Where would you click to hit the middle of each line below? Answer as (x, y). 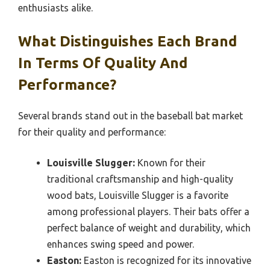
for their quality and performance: (92, 132)
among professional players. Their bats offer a (148, 212)
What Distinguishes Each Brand (127, 42)
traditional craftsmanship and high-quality (140, 179)
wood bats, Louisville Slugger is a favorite (138, 196)
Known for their (170, 163)
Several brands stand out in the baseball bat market (130, 116)
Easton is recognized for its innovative (166, 261)
